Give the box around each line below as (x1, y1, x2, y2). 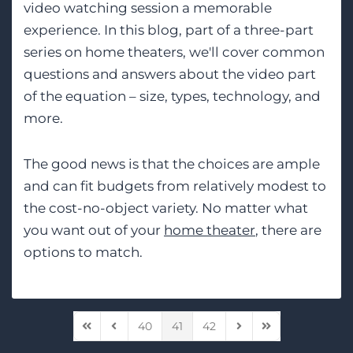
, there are (255, 221, 321, 238)
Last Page (258, 325, 313, 340)
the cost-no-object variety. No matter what (24, 199, 308, 216)
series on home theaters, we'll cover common (24, 43, 325, 60)
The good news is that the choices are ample (24, 155, 320, 172)
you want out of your (24, 221, 164, 238)
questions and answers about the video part (24, 65, 316, 82)
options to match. (24, 243, 143, 260)
